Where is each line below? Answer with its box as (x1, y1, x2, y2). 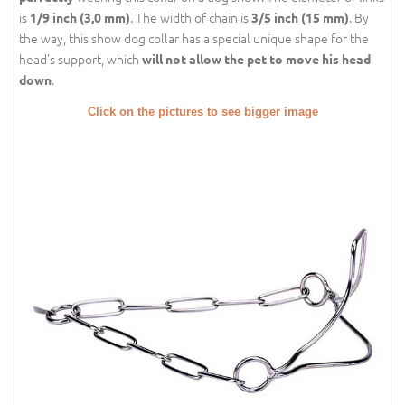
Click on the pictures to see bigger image (87, 105, 318, 118)
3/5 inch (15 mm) (251, 9, 349, 26)
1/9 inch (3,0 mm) (30, 9, 130, 26)
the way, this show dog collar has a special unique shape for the (19, 29, 369, 48)
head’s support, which (19, 50, 142, 69)
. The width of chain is (130, 8, 251, 27)
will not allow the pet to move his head (142, 51, 371, 68)
